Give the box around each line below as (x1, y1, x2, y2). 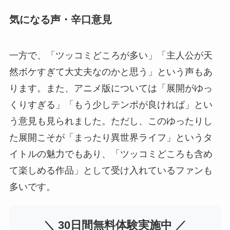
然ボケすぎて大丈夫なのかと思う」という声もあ (9, 66, 213, 77)
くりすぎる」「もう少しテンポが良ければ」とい (9, 99, 213, 110)
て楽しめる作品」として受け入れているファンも (9, 165, 213, 176)
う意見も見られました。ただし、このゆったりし (9, 116, 213, 126)
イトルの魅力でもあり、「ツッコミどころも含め (9, 148, 213, 159)
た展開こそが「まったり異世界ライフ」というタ (9, 132, 213, 143)
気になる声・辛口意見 (9, 14, 112, 26)
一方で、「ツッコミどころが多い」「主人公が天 (9, 50, 213, 61)
